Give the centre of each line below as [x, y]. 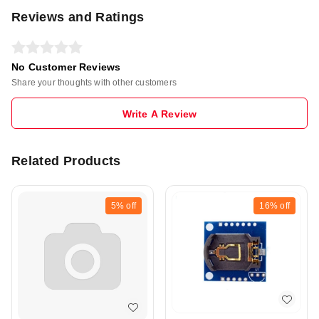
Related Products [66, 161]
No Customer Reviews [66, 67]
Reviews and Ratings [78, 17]
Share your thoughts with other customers [94, 83]
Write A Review [159, 114]
